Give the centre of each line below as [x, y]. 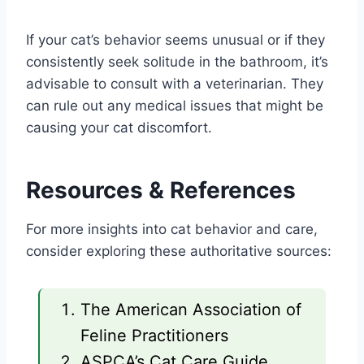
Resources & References [161, 190]
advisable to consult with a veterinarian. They [175, 83]
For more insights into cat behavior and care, [172, 229]
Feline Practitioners [154, 335]
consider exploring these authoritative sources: [179, 251]
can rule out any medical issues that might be [175, 105]
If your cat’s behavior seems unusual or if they [175, 39]
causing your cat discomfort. [119, 127]
